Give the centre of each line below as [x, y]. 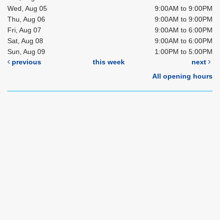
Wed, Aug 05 [27, 9]
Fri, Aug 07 [24, 30]
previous [26, 62]
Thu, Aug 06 [26, 19]
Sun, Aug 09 [26, 52]
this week [109, 62]
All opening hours [182, 76]
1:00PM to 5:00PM [184, 52]
